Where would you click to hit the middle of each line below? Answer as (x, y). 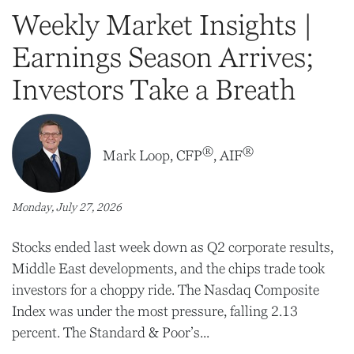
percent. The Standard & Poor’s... (111, 333)
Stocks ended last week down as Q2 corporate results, (173, 247)
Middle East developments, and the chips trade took (168, 269)
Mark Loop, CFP (153, 155)
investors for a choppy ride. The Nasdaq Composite (166, 290)
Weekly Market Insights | (162, 25)
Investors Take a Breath (154, 90)
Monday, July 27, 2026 (67, 207)
